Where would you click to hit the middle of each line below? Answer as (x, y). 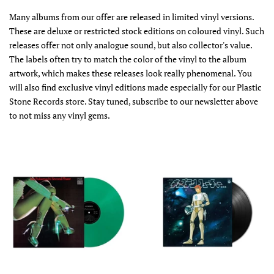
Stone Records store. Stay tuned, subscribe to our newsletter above (134, 102)
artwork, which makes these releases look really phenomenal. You (131, 73)
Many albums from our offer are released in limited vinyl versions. (131, 17)
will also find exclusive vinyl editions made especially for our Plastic (135, 87)
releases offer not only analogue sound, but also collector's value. (131, 45)
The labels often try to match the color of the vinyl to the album (128, 59)
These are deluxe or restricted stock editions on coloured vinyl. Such (137, 31)
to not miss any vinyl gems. (60, 116)
